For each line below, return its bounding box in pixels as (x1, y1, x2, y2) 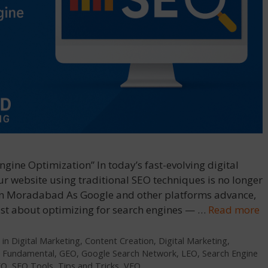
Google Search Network (81, 247, 176, 259)
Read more (208, 203, 260, 217)
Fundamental (2, 247, 54, 259)
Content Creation (84, 234, 154, 246)
